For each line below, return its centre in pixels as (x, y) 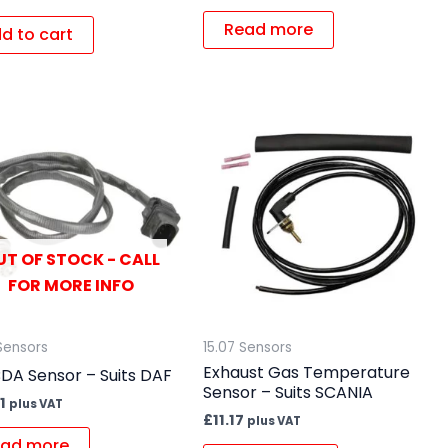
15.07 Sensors (247, 347)
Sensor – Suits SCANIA (287, 392)
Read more (268, 29)
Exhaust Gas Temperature (306, 372)
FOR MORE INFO (70, 285)
